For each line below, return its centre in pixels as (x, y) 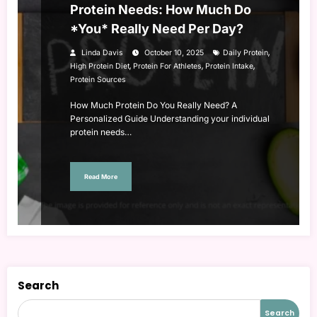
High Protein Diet (100, 67)
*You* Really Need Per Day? (157, 29)
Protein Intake (229, 67)
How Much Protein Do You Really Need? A (154, 105)
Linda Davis (102, 53)
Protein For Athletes (167, 67)
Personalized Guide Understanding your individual (170, 119)
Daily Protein (246, 53)
